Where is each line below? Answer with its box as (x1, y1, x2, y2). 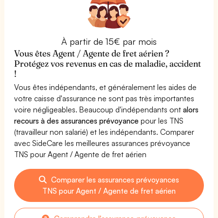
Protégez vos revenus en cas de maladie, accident (14, 57, 201, 69)
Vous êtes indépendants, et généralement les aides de (14, 82, 197, 92)
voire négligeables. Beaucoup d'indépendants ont (14, 104, 183, 114)
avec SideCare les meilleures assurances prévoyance (14, 138, 191, 148)
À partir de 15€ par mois (61, 36, 157, 47)
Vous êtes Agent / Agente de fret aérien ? (14, 47, 170, 59)
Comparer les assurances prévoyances (49, 174, 180, 184)
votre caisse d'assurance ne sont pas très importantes (14, 93, 195, 103)
